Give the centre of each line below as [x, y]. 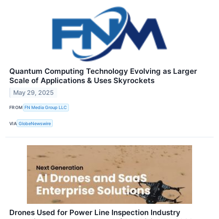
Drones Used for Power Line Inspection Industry [95, 213]
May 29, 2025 [34, 92]
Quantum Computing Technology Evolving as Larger [103, 71]
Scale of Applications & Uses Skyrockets [82, 80]
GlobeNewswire [35, 123]
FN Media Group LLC [46, 108]
